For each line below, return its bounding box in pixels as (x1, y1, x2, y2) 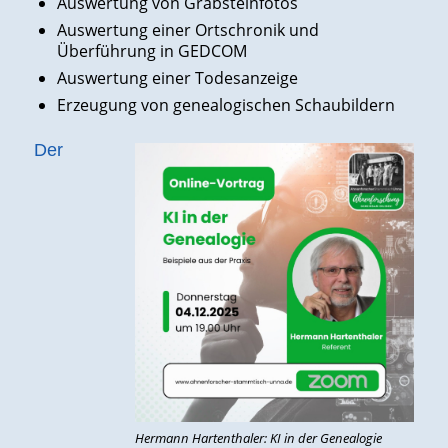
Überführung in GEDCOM (56, 40, 247, 63)
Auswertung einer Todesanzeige (56, 67, 298, 90)
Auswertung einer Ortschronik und (56, 19, 319, 42)
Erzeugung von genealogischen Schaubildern (56, 94, 395, 117)
